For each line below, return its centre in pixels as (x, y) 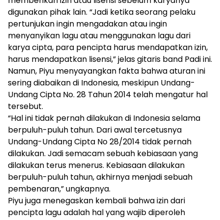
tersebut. (26, 107)
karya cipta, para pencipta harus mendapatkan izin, (108, 48)
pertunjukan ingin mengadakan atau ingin (87, 24)
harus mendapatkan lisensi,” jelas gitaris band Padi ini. (110, 59)
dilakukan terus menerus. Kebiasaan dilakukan (96, 165)
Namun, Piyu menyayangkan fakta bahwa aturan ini (107, 71)
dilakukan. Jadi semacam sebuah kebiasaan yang (103, 154)
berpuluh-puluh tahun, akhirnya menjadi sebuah (100, 177)
